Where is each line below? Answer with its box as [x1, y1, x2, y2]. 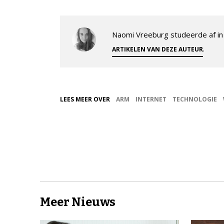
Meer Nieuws [40, 195, 115, 209]
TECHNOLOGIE [172, 95, 217, 104]
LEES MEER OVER [60, 95, 110, 104]
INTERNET [135, 95, 166, 104]
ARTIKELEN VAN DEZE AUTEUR [112, 45, 203, 54]
